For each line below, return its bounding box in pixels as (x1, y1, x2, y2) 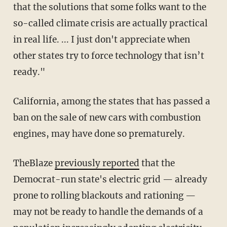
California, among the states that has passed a (13, 95, 19, 107)
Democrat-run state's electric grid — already (13, 173, 207, 185)
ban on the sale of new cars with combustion (13, 111, 201, 123)
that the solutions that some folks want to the (13, 1, 206, 13)
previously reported (54, 157, 139, 169)
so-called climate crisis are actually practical (13, 17, 208, 29)
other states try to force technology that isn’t (13, 50, 204, 61)
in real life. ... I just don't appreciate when (13, 33, 190, 45)
